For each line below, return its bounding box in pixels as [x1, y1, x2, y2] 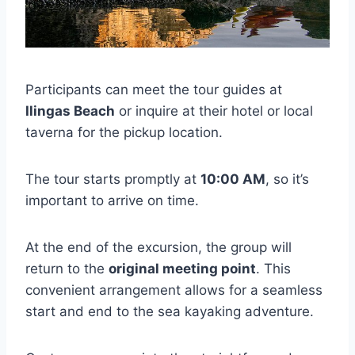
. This [256, 261, 291, 277]
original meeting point [109, 261, 256, 277]
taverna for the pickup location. [25, 124, 223, 141]
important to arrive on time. [25, 193, 199, 209]
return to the [25, 261, 109, 277]
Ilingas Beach [25, 103, 115, 120]
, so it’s [265, 171, 309, 188]
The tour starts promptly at [25, 171, 200, 188]
